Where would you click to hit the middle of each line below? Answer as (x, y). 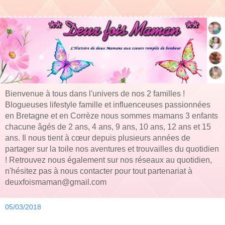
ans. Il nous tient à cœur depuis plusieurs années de (98, 138)
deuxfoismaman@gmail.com (56, 182)
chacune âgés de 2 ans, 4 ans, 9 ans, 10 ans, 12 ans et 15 (108, 127)
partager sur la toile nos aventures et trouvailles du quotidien (112, 149)
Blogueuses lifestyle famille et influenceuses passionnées (108, 105)
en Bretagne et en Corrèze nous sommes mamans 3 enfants (111, 116)
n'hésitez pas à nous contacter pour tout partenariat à (99, 171)
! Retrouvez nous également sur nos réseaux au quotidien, (108, 160)
